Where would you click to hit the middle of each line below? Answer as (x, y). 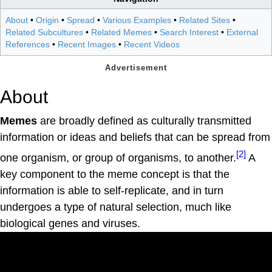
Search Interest (189, 32)
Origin (47, 20)
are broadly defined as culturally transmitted (144, 121)
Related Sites (205, 20)
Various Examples (137, 20)
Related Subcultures (44, 32)
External (242, 32)
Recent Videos (152, 44)
